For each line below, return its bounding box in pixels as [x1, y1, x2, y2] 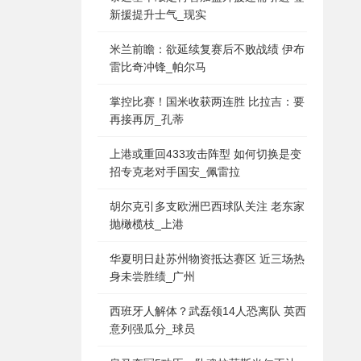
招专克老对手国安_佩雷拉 [110, 165, 240, 178]
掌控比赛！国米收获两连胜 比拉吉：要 [110, 95, 305, 108]
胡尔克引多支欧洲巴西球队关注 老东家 [110, 200, 305, 213]
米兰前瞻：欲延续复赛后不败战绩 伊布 [110, 43, 305, 56]
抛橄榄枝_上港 [110, 218, 184, 230]
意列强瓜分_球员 [110, 322, 195, 335]
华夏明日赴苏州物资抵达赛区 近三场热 [110, 252, 305, 265]
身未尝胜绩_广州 [110, 270, 195, 283]
